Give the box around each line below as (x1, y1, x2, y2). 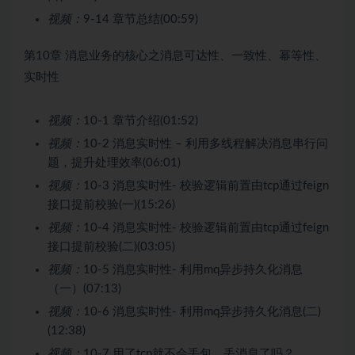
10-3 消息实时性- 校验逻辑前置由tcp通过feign (83, 179, 329, 192)
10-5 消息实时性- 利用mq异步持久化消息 (83, 263, 303, 276)
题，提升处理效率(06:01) (48, 156, 181, 169)
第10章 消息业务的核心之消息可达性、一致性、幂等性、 (24, 49, 326, 62)
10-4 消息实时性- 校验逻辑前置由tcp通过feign (83, 221, 329, 234)
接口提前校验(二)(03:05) (48, 240, 175, 253)
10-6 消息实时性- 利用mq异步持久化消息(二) (83, 305, 321, 318)
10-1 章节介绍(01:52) (83, 114, 198, 127)
